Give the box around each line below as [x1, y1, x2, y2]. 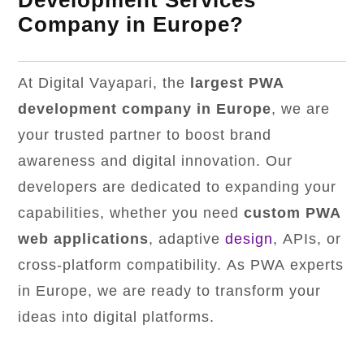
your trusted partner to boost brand [18, 127, 272, 144]
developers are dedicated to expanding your [18, 179, 337, 196]
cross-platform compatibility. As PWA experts [18, 257, 344, 274]
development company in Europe [18, 101, 272, 118]
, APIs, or [273, 231, 342, 248]
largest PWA [190, 75, 285, 92]
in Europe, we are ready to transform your [18, 283, 322, 300]
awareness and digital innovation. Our [18, 153, 293, 170]
